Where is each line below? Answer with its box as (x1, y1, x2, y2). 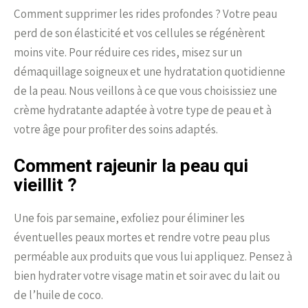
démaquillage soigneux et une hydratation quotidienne (14, 63, 285, 79)
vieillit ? (14, 174, 77, 195)
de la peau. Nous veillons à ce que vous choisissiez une (14, 82, 277, 98)
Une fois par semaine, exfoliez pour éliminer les (14, 210, 245, 225)
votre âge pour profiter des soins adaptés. (14, 121, 218, 137)
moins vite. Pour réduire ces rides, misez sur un (14, 44, 242, 60)
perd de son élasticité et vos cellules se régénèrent (14, 25, 265, 41)
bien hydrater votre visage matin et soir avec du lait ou (14, 267, 280, 283)
